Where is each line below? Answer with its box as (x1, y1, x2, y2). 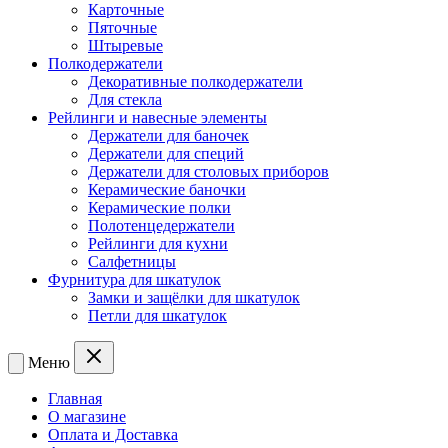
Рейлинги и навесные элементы (48, 108, 267, 126)
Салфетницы (88, 252, 176, 270)
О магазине (48, 407, 126, 425)
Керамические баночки (88, 180, 246, 198)
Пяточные (88, 18, 157, 36)
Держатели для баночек (88, 126, 249, 144)
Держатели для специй (88, 144, 244, 162)
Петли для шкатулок (88, 306, 227, 324)
